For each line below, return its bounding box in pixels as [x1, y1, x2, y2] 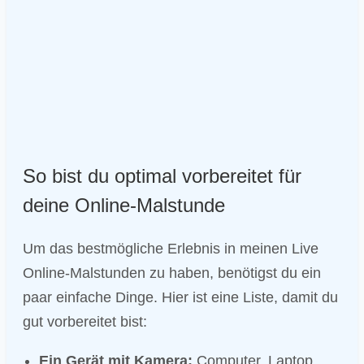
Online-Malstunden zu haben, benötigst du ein [23, 264, 321, 281]
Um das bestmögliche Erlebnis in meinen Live [23, 240, 318, 257]
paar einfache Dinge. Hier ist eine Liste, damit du [23, 288, 338, 305]
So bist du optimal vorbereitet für [23, 164, 301, 187]
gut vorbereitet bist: [23, 313, 147, 330]
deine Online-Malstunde [23, 193, 225, 216]
